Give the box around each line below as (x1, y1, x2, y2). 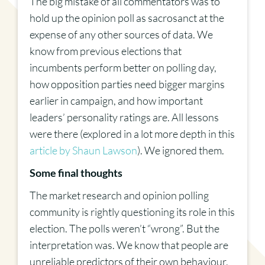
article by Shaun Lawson (30, 144, 137, 157)
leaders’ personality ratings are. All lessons (30, 111, 219, 124)
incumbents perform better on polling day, (30, 61, 216, 75)
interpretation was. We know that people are (30, 238, 228, 252)
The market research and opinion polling (30, 189, 209, 202)
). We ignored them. (137, 144, 224, 157)
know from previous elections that (30, 44, 182, 58)
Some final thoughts (30, 166, 122, 180)
